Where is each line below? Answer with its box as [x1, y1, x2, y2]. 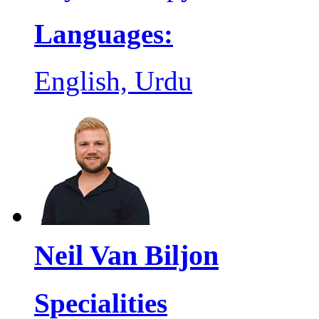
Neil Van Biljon [34, 239, 219, 271]
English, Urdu [34, 66, 192, 97]
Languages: [34, 18, 173, 49]
